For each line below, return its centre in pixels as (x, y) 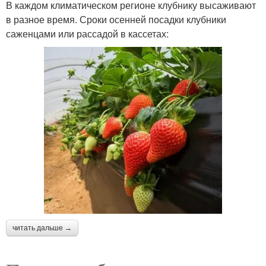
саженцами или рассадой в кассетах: (87, 34)
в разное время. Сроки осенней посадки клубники (116, 20)
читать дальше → (42, 228)
